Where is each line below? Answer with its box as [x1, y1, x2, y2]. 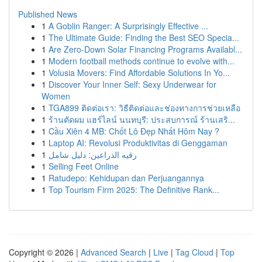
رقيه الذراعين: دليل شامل [49, 149, 137, 160]
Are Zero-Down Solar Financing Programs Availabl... [49, 43, 242, 55]
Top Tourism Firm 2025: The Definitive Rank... [49, 184, 219, 195]
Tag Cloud [175, 246, 213, 258]
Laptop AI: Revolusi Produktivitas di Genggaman [49, 137, 227, 149]
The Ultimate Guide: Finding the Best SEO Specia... [49, 32, 239, 43]
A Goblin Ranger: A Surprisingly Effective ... [49, 20, 208, 32]
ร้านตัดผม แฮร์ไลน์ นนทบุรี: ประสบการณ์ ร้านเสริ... [49, 113, 235, 125]
